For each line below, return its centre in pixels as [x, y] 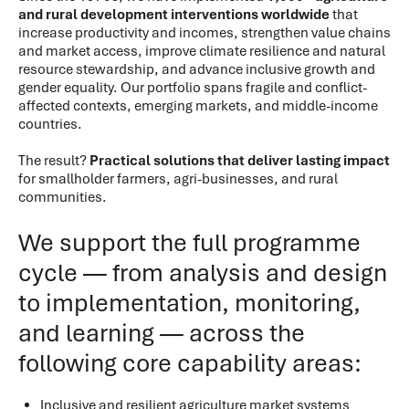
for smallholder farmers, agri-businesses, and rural [178, 178]
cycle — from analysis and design [203, 273]
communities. [63, 197]
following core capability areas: [190, 363]
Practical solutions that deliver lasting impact [240, 160]
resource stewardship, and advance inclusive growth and [197, 69]
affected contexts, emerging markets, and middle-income [198, 105]
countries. [50, 124]
